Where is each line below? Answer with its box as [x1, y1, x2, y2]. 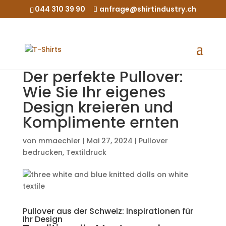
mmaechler [38, 136, 81, 146]
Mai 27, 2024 [86, 136, 133, 146]
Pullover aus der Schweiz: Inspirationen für [22, 205, 193, 217]
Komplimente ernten [22, 112, 179, 133]
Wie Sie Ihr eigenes [22, 82, 165, 103]
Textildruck [66, 147, 106, 157]
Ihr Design [22, 213, 63, 225]
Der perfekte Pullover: [22, 67, 183, 88]
